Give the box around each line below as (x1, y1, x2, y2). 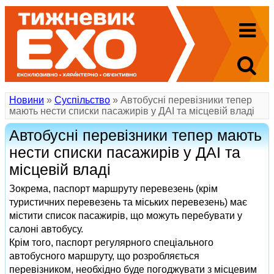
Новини (9, 95, 44, 105)
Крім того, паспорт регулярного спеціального (9, 237, 213, 248)
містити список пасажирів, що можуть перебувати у (9, 210, 242, 221)
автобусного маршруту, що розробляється (9, 251, 199, 261)
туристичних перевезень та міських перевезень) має (9, 197, 247, 207)
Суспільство (54, 95, 110, 105)
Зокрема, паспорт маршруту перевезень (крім (9, 183, 218, 194)
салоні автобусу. (9, 224, 83, 234)
